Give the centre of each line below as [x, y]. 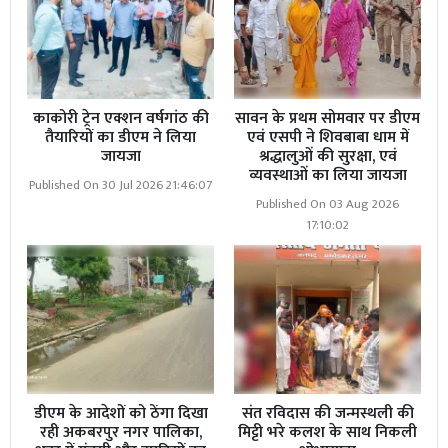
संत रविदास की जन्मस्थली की [327, 414]
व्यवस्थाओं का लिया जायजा [327, 175]
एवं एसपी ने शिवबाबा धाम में [327, 137]
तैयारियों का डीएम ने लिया [120, 137]
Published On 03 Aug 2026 [327, 204]
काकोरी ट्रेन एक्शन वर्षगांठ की [120, 118]
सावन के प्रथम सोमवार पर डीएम [327, 118]
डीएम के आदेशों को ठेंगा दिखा [120, 414]
